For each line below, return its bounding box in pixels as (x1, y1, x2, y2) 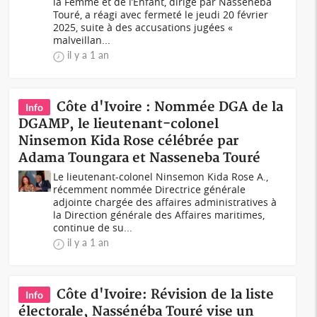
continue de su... (53, 221, 133, 234)
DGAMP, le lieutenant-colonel (18, 116, 219, 132)
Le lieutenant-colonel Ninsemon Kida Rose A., (53, 170, 269, 183)
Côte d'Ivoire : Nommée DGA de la (57, 99, 284, 115)
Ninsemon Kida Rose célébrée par (18, 133, 239, 149)
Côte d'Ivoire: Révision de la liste (57, 287, 275, 303)
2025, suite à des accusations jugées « (53, 21, 234, 34)
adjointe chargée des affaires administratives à (53, 195, 277, 209)
